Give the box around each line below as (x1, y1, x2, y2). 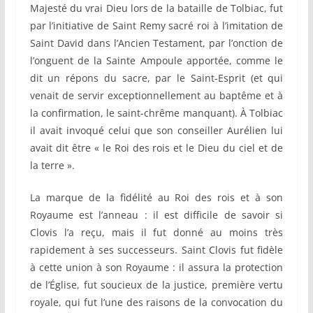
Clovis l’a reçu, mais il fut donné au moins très (29, 226, 284, 240)
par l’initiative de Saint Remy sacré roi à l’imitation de (29, 19, 284, 33)
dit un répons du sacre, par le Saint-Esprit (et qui (29, 71, 284, 85)
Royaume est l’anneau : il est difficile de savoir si (29, 208, 284, 222)
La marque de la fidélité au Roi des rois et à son (29, 191, 284, 205)
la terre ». (29, 159, 75, 173)
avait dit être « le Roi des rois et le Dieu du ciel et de (29, 141, 284, 155)
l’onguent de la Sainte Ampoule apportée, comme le (29, 54, 284, 68)
